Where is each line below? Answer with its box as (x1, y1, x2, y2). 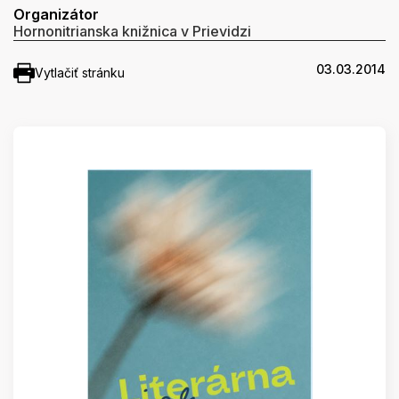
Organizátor (13, 5, 99, 23)
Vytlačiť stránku (35, 65, 125, 80)
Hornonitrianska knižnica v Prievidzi (13, 22, 251, 40)
